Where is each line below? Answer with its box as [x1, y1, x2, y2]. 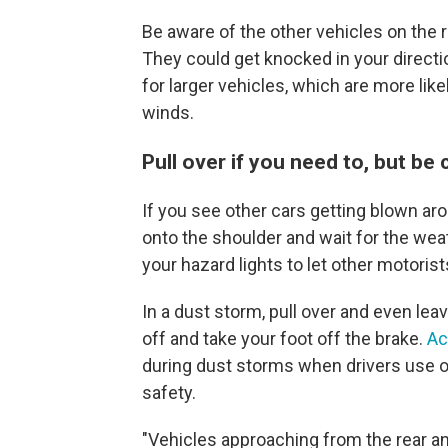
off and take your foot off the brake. [142, 328, 427, 349]
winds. [142, 102, 194, 123]
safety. [142, 382, 196, 403]
